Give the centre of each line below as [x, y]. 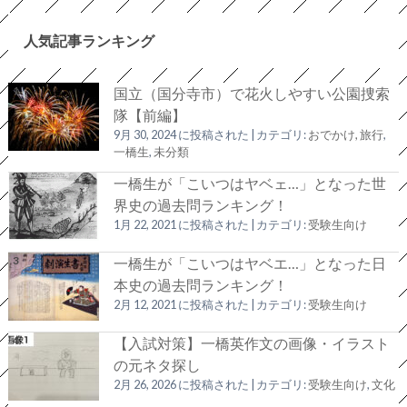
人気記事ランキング [89, 40]
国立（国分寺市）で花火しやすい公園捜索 [251, 94]
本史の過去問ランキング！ [200, 285]
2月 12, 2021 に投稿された [181, 305]
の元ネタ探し [157, 365]
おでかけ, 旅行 [345, 135]
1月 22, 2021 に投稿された [181, 225]
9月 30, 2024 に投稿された [181, 135]
